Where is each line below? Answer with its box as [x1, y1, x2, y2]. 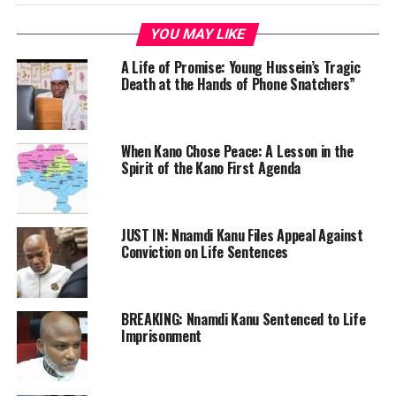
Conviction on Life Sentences [120, 241, 288, 263]
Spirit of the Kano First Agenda [120, 157, 301, 179]
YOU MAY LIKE [148, 26, 248, 43]
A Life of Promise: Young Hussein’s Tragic [120, 57, 361, 79]
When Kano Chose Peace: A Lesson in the [120, 141, 354, 163]
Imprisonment [120, 325, 202, 347]
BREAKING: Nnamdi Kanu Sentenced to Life [120, 308, 366, 331]
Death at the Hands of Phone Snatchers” [120, 73, 355, 95]
